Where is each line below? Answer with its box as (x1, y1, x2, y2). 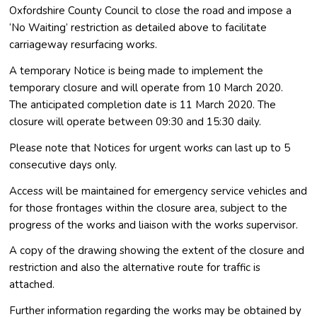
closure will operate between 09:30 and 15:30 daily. (9, 115, 262, 129)
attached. (9, 277, 55, 292)
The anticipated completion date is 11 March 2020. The (9, 98, 277, 113)
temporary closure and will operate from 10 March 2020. (9, 81, 284, 96)
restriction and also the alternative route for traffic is (9, 260, 261, 275)
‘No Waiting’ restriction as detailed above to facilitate (9, 21, 267, 35)
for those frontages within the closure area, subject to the (9, 200, 288, 215)
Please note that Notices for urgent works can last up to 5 (9, 140, 291, 155)
